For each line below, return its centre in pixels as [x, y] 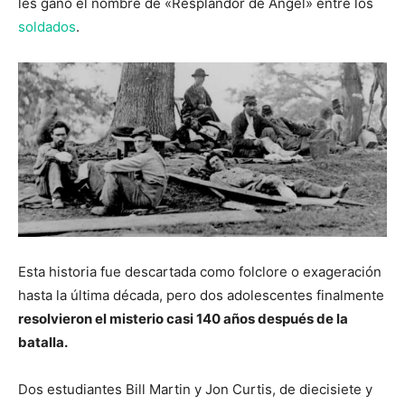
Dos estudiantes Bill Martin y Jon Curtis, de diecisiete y [195, 389]
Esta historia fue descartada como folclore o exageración [200, 271]
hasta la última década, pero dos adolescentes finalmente [201, 295]
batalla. [43, 342]
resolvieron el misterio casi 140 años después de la [183, 318]
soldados [47, 27]
